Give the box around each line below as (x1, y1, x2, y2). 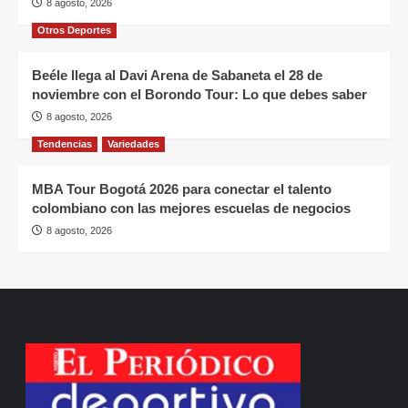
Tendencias (37, 138, 92, 150)
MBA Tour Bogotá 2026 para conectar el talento (32, 181, 331, 198)
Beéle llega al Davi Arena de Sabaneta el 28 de (32, 67, 322, 84)
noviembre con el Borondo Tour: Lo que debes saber (32, 87, 367, 103)
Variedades (107, 138, 159, 150)
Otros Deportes (37, 25, 111, 36)
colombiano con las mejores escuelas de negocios (32, 200, 351, 217)
